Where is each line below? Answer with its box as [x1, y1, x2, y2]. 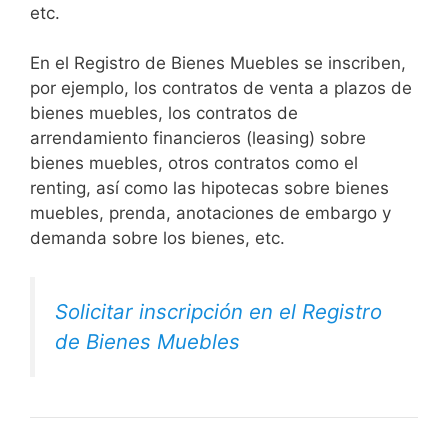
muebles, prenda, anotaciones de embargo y [30, 203, 391, 224]
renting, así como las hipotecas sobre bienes [30, 178, 389, 199]
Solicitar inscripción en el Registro [55, 298, 382, 324]
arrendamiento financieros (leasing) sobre [30, 128, 366, 149]
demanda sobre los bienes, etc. [30, 228, 285, 249]
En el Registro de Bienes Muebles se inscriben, [30, 53, 406, 74]
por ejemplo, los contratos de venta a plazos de [30, 78, 412, 99]
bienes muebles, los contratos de [30, 103, 298, 124]
